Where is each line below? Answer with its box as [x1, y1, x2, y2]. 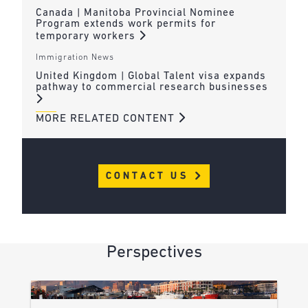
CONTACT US [105, 170, 193, 181]
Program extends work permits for [35, 19, 216, 30]
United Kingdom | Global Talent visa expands [35, 71, 266, 82]
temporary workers [35, 31, 139, 42]
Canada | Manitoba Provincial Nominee [35, 8, 235, 19]
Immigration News [35, 54, 114, 63]
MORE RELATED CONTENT [35, 113, 178, 124]
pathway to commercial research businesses [35, 82, 272, 93]
